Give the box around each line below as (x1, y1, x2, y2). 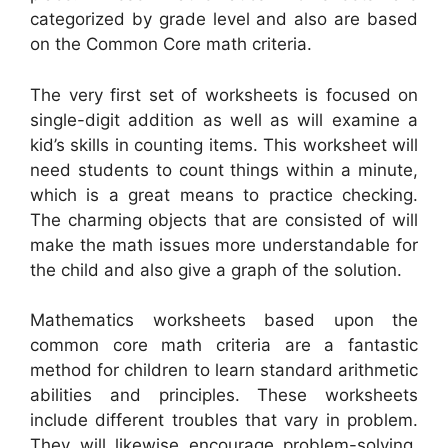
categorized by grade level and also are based (30, 9, 418, 30)
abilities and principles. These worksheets (30, 385, 418, 406)
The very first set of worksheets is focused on (30, 84, 418, 105)
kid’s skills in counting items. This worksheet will (30, 134, 418, 155)
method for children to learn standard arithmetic (30, 360, 418, 381)
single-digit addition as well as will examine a (30, 109, 418, 130)
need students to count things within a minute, (30, 159, 418, 180)
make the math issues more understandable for (30, 234, 418, 255)
